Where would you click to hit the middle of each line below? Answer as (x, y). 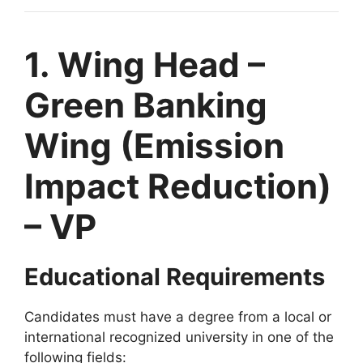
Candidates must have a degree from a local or (178, 317)
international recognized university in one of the (179, 337)
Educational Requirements (175, 277)
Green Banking (146, 105)
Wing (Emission (154, 145)
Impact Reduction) (178, 186)
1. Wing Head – (145, 64)
